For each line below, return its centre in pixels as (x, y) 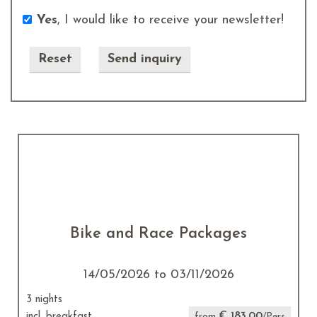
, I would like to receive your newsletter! (171, 20)
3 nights (44, 300)
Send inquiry (145, 59)
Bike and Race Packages (158, 234)
